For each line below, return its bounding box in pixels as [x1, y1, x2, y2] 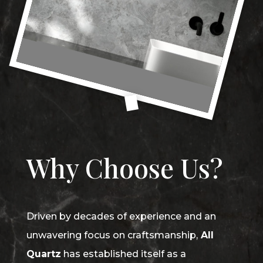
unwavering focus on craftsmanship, [26, 230, 198, 241]
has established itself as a [60, 248, 186, 260]
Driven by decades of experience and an [26, 211, 216, 222]
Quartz [26, 248, 61, 260]
